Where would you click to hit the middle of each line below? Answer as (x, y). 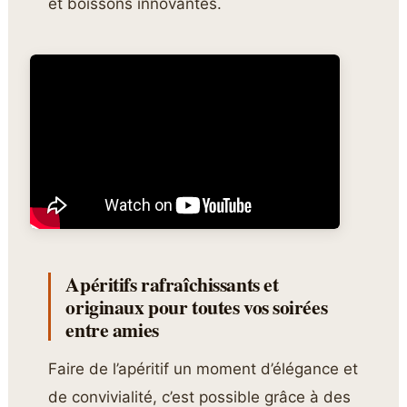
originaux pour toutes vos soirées (197, 307)
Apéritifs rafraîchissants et (172, 284)
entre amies (112, 330)
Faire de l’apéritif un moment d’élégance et (203, 369)
